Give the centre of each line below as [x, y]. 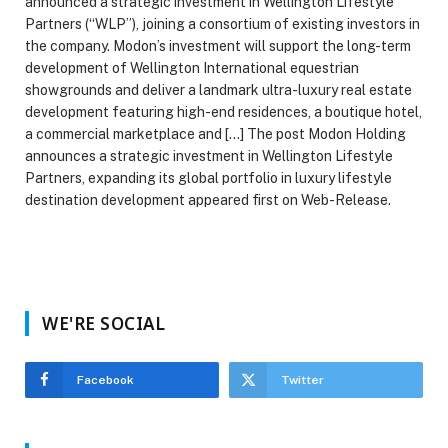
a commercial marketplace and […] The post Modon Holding [215, 133]
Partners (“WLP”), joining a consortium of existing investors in [222, 23]
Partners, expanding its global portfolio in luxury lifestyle [208, 177]
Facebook [105, 379]
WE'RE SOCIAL [104, 323]
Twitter [302, 379]
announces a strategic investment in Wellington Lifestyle [209, 155]
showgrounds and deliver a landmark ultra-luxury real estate [218, 89]
